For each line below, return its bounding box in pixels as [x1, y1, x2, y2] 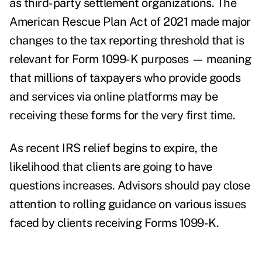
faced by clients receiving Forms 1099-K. [9, 216, 219, 230]
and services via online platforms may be [9, 89, 218, 104]
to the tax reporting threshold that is [53, 33, 244, 48]
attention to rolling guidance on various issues [9, 197, 246, 212]
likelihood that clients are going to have [9, 160, 212, 174]
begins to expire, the [110, 141, 217, 156]
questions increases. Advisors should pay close [9, 178, 250, 193]
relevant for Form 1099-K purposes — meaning [9, 52, 251, 67]
